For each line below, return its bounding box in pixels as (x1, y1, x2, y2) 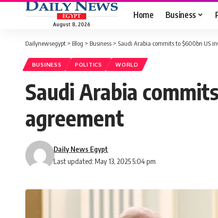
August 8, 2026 (53, 21, 91, 27)
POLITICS (75, 61, 102, 69)
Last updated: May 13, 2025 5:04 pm (54, 157, 156, 166)
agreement (25, 104, 124, 132)
